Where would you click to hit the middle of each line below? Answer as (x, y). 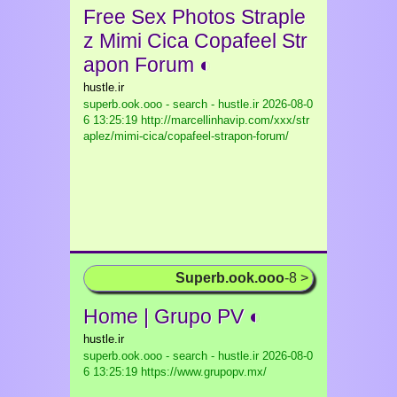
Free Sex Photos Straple (195, 17)
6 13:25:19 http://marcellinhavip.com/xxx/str (196, 120)
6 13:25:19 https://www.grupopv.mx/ (175, 372)
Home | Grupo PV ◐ (172, 316)
